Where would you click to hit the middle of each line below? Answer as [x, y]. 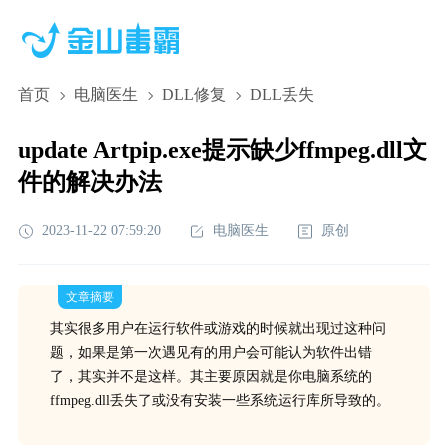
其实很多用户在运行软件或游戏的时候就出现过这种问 [217, 328]
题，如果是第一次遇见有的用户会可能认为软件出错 [210, 352]
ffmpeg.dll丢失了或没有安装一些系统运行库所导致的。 [219, 400]
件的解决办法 [89, 182]
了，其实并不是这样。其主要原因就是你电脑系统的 [210, 376]
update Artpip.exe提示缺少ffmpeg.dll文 [222, 150]
